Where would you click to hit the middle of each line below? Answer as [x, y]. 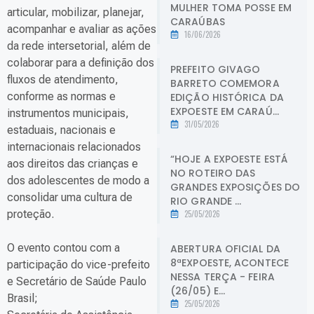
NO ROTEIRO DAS [213, 173]
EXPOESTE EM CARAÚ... [225, 111]
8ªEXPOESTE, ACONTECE [230, 262]
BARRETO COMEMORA [225, 83]
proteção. [30, 214]
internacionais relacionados [74, 147]
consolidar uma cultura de [70, 198]
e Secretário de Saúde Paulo [77, 282]
